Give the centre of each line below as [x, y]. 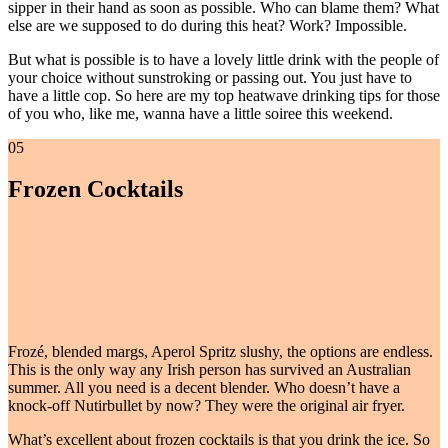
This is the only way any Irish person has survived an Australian [209, 370]
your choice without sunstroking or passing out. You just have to [210, 77]
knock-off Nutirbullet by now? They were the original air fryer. [208, 406]
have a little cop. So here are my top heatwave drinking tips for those [224, 95]
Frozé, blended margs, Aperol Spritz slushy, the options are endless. [220, 352]
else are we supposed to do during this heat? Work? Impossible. [207, 25]
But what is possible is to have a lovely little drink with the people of [223, 59]
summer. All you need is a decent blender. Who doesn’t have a [204, 388]
